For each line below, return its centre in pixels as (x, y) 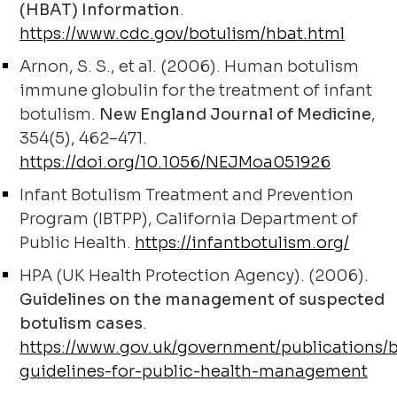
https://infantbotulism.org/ (242, 243)
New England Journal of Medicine (235, 114)
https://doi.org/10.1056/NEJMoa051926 (175, 162)
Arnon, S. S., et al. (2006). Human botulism (189, 66)
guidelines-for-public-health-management (194, 371)
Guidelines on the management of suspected (202, 300)
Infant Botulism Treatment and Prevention (187, 195)
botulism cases (81, 323)
